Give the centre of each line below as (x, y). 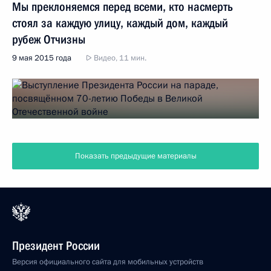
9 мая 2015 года (42, 58)
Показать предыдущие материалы (135, 156)
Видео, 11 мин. (119, 58)
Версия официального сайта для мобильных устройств (108, 262)
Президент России (56, 245)
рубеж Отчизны (49, 39)
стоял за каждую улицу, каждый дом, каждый (120, 23)
